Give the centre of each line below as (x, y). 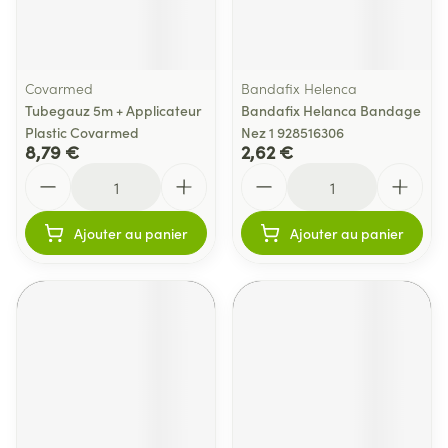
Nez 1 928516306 (292, 132)
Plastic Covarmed (82, 132)
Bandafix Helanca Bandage (331, 110)
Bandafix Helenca (299, 88)
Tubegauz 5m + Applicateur (113, 110)
